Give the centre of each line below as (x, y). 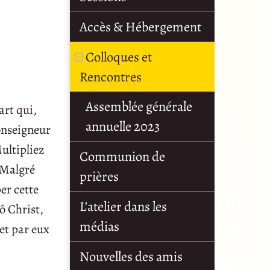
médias (99, 227)
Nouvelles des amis (131, 257)
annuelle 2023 (123, 127)
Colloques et (119, 57)
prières (99, 177)
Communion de (122, 157)
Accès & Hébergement (140, 27)
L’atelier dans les (123, 207)
